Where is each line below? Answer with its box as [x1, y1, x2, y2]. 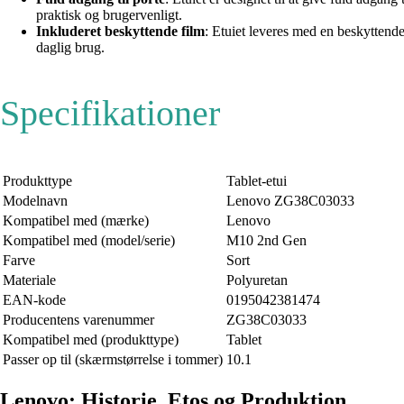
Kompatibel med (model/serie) [3, 233, 175, 249]
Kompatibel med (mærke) [3, 213, 149, 229]
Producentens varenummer [3, 312, 154, 328]
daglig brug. [36, 40, 105, 56]
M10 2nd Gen [226, 233, 307, 249]
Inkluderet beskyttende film [36, 23, 205, 40]
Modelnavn [3, 193, 68, 209]
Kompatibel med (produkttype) [3, 332, 179, 348]
